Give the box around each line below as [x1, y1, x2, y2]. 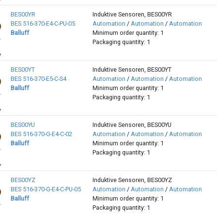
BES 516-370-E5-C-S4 [10, 75, 66, 83]
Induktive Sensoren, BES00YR [92, 11, 172, 18]
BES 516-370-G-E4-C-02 [10, 130, 72, 138]
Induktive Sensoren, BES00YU [92, 121, 171, 129]
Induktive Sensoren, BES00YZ [92, 176, 172, 184]
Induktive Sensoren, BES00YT [92, 66, 171, 74]
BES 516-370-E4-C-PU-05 [10, 20, 75, 28]
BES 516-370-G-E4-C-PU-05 [10, 186, 81, 193]
